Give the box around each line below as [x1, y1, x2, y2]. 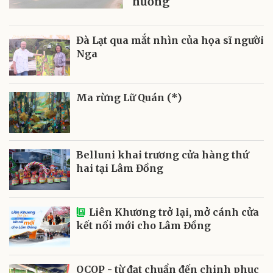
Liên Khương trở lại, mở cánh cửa [89, 205, 259, 218]
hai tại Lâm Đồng [76, 161, 163, 174]
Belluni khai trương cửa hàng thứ [76, 148, 249, 161]
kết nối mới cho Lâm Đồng [76, 219, 211, 232]
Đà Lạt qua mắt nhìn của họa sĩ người [76, 34, 264, 46]
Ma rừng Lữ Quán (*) [76, 91, 182, 104]
